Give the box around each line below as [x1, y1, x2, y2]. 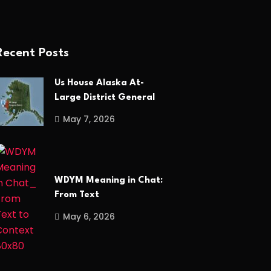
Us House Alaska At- [54, 78, 144, 88]
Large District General [54, 93, 155, 102]
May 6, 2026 [63, 211, 115, 223]
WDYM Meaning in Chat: [54, 176, 163, 186]
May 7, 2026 [63, 113, 115, 125]
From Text [54, 191, 99, 200]
